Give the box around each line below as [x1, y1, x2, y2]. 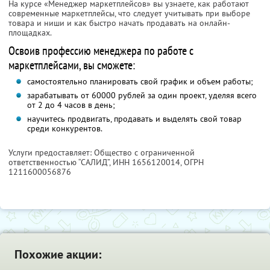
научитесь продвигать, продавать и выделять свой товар [27, 113, 242, 125]
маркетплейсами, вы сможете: [8, 57, 135, 74]
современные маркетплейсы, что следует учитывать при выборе [8, 8, 250, 19]
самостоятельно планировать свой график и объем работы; [27, 76, 253, 87]
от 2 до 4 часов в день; [27, 99, 115, 111]
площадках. [8, 27, 52, 39]
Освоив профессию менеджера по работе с [8, 43, 193, 59]
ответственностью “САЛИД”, [8, 157, 113, 168]
